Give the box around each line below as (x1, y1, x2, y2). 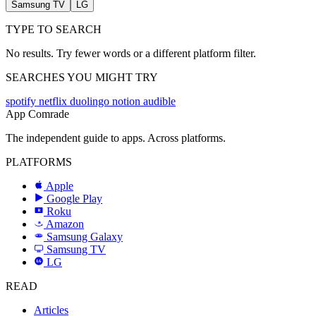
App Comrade (6, 108, 69, 120)
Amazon (46, 218, 84, 230)
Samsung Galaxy (47, 231, 123, 243)
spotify (6, 95, 39, 107)
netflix (39, 95, 70, 107)
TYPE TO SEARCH (6, 23, 102, 35)
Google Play (47, 193, 102, 205)
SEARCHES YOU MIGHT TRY (6, 71, 158, 83)
